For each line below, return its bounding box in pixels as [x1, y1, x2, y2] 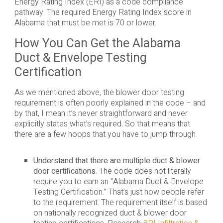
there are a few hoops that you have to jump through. [14, 128, 197, 140]
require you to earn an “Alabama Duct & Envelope [33, 175, 204, 188]
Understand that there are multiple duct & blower [33, 154, 201, 167]
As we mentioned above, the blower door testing [14, 86, 184, 99]
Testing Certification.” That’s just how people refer [33, 186, 205, 198]
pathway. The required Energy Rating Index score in [14, 6, 192, 18]
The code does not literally [99, 165, 192, 177]
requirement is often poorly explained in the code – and [14, 97, 206, 109]
